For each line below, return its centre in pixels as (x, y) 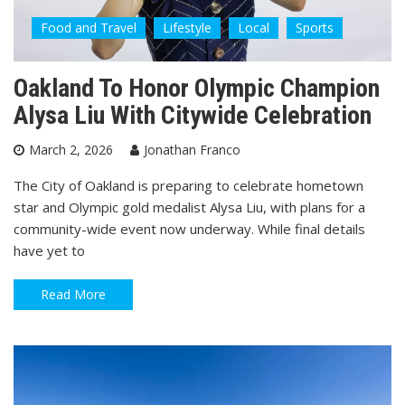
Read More (73, 294)
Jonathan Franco (192, 149)
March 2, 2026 (71, 149)
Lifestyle (187, 27)
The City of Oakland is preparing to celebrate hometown (188, 185)
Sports (315, 27)
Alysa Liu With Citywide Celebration (193, 115)
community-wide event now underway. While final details (189, 228)
